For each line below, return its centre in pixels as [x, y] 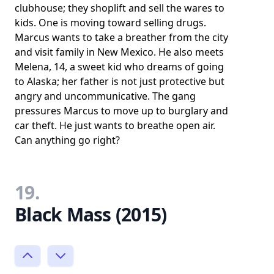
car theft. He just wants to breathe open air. [115, 125]
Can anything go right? [67, 140]
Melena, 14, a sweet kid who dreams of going [119, 66]
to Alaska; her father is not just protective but [120, 81]
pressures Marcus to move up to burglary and [121, 110]
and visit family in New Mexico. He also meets [119, 52]
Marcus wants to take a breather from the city [121, 37]
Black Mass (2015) [91, 214]
